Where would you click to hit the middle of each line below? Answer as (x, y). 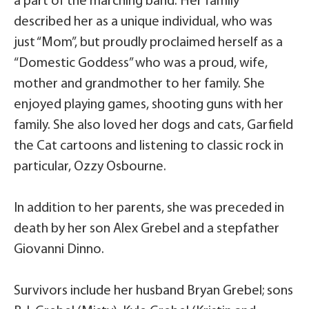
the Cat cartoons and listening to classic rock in (149, 147)
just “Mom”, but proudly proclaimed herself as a (148, 43)
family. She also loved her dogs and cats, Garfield (153, 126)
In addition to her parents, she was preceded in (149, 209)
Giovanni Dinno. (59, 250)
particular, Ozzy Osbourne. (90, 167)
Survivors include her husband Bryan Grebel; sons (153, 291)
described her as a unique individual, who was (143, 22)
